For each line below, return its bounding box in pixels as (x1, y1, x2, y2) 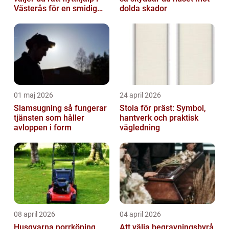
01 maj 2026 (14, 91, 53, 100)
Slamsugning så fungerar (14, 103, 64, 113)
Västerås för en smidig (14, 4, 97, 14)
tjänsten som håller (14, 113, 84, 123)
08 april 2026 (14, 210, 55, 219)
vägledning (120, 123, 160, 133)
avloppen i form (14, 123, 72, 133)
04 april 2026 (120, 210, 161, 219)
